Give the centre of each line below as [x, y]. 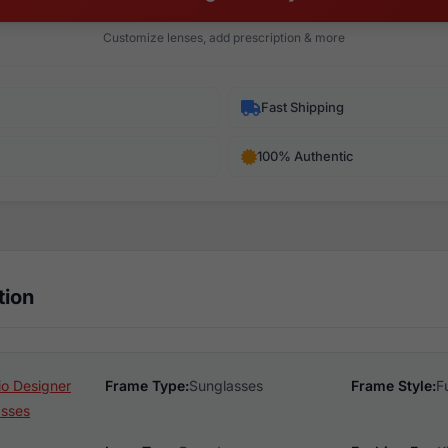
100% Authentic [305, 156]
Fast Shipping [302, 107]
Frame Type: [146, 385]
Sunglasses [225, 385]
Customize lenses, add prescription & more [224, 37]
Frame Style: [394, 385]
